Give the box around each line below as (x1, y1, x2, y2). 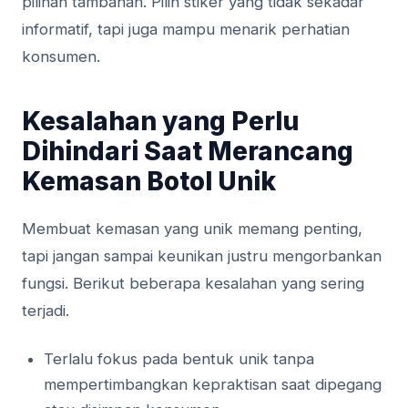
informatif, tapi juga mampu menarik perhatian (22, 20, 350, 39)
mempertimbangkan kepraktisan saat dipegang (44, 375, 382, 394)
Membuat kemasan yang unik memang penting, (22, 219, 362, 239)
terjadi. (22, 301, 69, 321)
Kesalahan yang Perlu (22, 106, 299, 138)
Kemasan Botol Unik (22, 166, 276, 198)
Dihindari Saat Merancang (22, 136, 353, 168)
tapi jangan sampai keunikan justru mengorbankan (22, 247, 382, 266)
